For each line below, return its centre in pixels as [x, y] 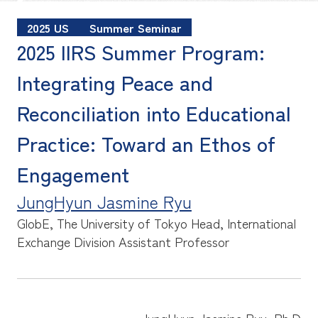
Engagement [73, 174]
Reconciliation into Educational [154, 113]
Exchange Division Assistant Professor [123, 242]
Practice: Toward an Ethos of [146, 143]
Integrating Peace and [115, 82]
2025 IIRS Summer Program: [141, 52]
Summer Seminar [135, 27]
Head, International [243, 223]
